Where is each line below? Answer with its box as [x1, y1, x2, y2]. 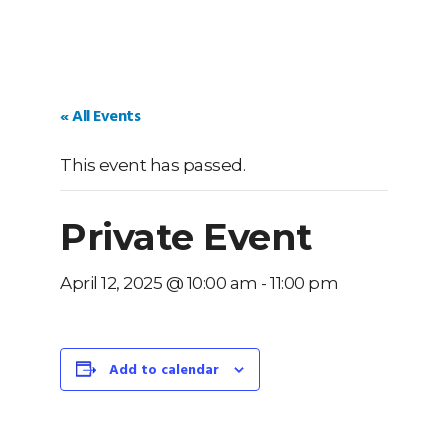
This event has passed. [60, 155, 245, 175]
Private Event [60, 214, 313, 259]
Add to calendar [108, 359, 219, 382]
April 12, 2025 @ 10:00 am [60, 273, 258, 293]
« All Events [60, 104, 140, 130]
